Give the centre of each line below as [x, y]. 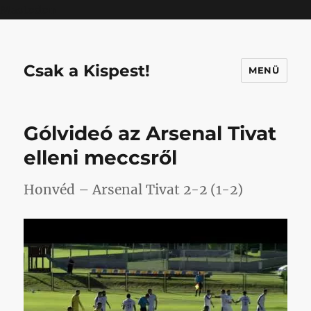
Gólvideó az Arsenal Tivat [150, 133]
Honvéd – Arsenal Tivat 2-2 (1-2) [134, 190]
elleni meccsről [101, 158]
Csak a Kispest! [87, 70]
